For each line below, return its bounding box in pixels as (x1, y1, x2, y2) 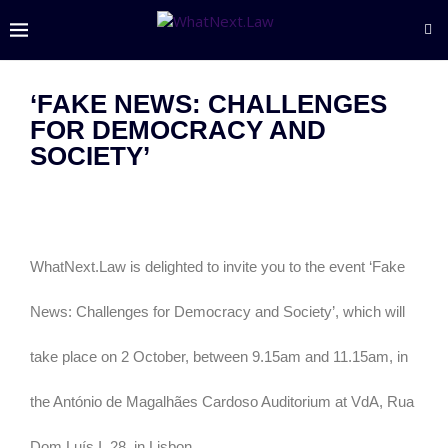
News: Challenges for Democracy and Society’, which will (30, 303, 405, 320)
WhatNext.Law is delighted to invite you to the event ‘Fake (30, 258, 405, 275)
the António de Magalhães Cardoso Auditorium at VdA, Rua (30, 393, 414, 410)
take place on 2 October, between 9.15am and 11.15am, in (30, 348, 408, 365)
